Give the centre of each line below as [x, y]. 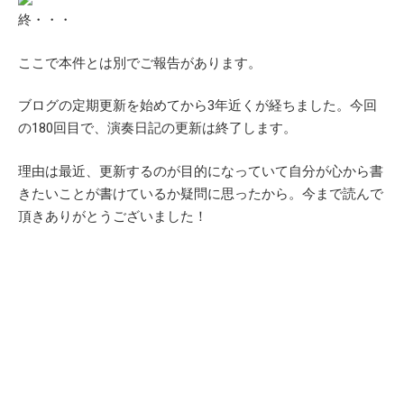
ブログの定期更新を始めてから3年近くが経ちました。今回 [197, 106]
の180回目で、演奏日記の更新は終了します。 [157, 129]
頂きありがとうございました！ [113, 216]
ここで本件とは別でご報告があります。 [140, 63]
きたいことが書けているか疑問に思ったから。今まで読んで [201, 193]
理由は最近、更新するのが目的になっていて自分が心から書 [201, 171]
